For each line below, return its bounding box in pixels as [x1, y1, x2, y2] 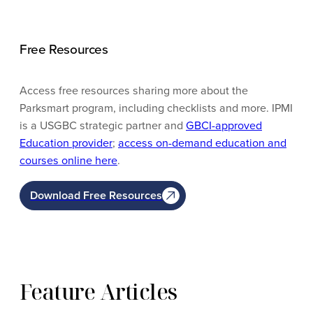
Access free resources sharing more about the [20, 82, 248, 99]
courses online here [20, 152, 117, 169]
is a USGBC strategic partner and [20, 117, 186, 134]
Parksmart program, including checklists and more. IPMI [20, 100, 293, 117]
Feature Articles [20, 277, 177, 306]
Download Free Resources [30, 187, 163, 203]
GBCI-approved [186, 117, 262, 134]
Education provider [20, 135, 112, 152]
